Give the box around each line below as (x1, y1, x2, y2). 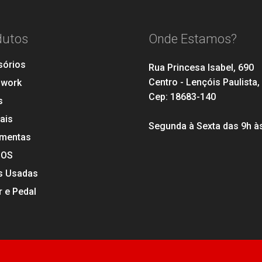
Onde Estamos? (149, 32, 237, 46)
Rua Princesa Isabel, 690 (149, 62, 254, 73)
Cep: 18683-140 (149, 91, 216, 102)
